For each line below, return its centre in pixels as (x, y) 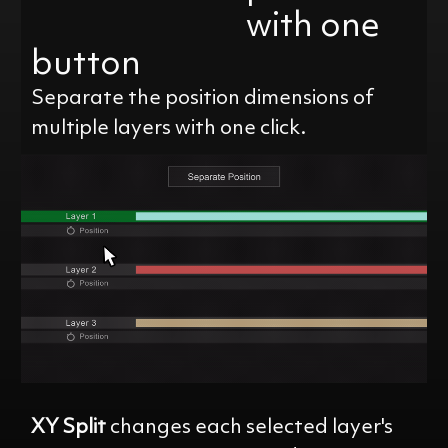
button (86, 65)
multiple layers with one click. (169, 128)
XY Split (69, 428)
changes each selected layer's (250, 428)
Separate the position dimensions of (203, 98)
